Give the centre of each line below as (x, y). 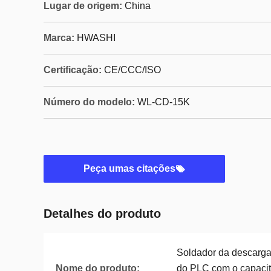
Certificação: (73, 70)
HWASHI (96, 38)
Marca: (59, 38)
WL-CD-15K (164, 102)
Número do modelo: (89, 102)
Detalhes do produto (102, 214)
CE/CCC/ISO (132, 70)
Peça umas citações (129, 168)
